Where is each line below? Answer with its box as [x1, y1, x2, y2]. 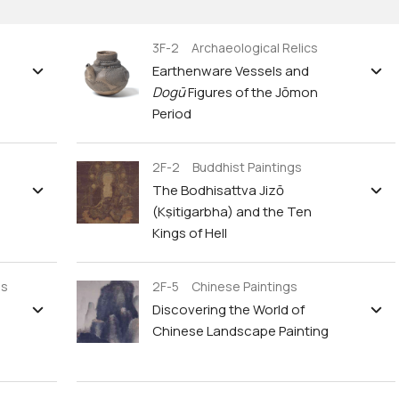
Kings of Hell [152, 224, 227, 242]
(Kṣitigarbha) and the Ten [152, 202, 312, 221]
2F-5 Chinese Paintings [152, 278, 297, 295]
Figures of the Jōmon [185, 83, 318, 102]
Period [152, 104, 191, 123]
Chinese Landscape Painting [152, 322, 329, 340]
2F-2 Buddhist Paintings [152, 159, 302, 175]
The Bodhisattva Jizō [152, 181, 284, 199]
